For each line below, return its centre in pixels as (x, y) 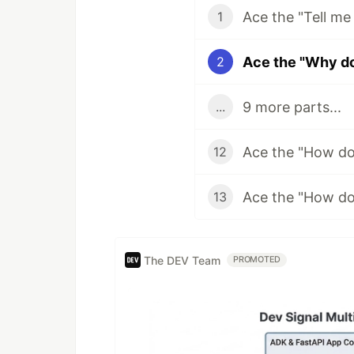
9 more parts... (292, 107)
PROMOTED (257, 260)
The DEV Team (182, 260)
